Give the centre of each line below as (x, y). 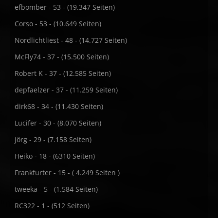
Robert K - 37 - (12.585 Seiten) (63, 73)
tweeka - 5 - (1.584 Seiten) (56, 189)
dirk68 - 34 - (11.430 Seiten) (59, 106)
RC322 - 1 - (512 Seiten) (52, 206)
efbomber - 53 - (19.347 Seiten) (65, 7)
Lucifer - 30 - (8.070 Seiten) (58, 123)
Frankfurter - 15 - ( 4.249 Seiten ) (67, 173)
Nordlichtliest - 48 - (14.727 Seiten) (71, 40)
